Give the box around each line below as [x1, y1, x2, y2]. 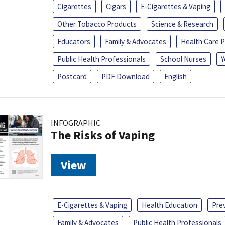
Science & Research [151, 19, 213, 29]
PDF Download [101, 71, 150, 81]
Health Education [142, 200, 197, 210]
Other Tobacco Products [57, 19, 137, 29]
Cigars [106, 1, 126, 11]
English [164, 71, 187, 81]
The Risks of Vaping [51, 127, 155, 143]
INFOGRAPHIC [51, 117, 100, 128]
